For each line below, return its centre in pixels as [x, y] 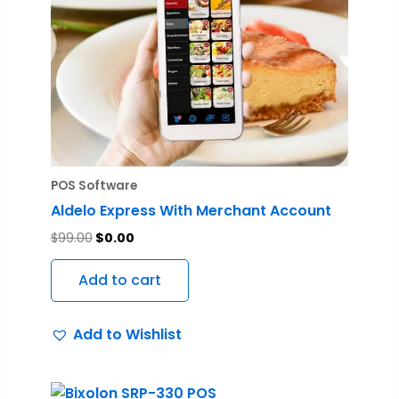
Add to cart [119, 280]
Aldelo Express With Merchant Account [191, 210]
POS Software [94, 185]
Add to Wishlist [127, 334]
